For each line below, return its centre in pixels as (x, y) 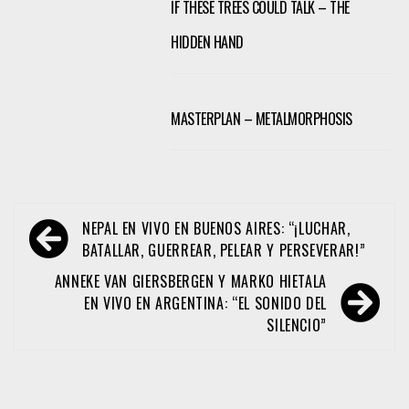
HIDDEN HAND (207, 42)
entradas (66, 287)
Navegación (79, 226)
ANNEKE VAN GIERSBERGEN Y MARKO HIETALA (190, 281)
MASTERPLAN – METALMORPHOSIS (262, 118)
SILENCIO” (297, 325)
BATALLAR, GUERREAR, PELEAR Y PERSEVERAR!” (224, 250)
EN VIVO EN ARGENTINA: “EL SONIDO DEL (205, 303)
